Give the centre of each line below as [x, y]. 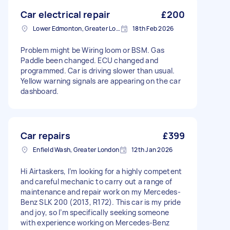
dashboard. [40, 91]
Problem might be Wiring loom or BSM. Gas [92, 50]
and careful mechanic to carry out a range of [96, 181]
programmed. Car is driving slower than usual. [98, 71]
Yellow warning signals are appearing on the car [101, 81]
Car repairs [45, 136]
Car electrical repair [65, 14]
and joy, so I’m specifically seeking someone [95, 212]
